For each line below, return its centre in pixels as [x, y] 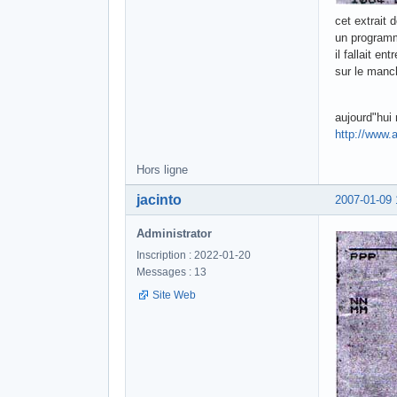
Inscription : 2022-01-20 [194, 255]
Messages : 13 [171, 272]
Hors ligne [162, 169]
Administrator [174, 233]
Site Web [174, 295]
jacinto [159, 199]
